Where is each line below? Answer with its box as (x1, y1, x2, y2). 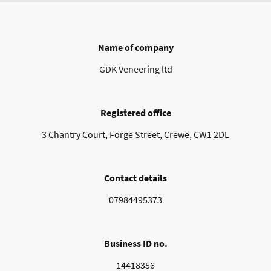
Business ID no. (103, 237, 168, 250)
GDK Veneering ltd (99, 63, 172, 76)
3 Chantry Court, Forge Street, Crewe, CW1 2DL (42, 128, 229, 141)
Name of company (97, 41, 174, 54)
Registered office (100, 106, 171, 119)
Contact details (104, 172, 167, 184)
